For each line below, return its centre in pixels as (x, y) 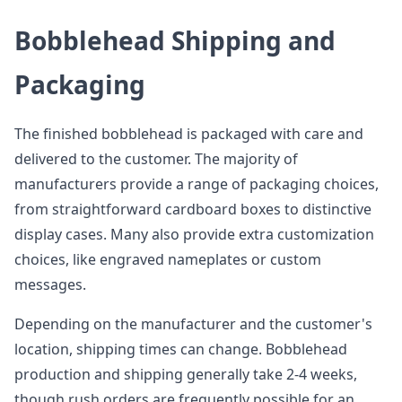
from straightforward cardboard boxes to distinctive (193, 209)
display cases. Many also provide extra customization (194, 234)
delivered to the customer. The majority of (156, 159)
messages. (50, 284)
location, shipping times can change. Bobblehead (181, 349)
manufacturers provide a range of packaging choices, (197, 184)
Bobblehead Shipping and (175, 40)
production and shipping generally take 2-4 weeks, (186, 374)
